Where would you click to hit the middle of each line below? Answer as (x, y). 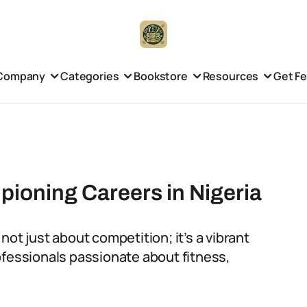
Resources (231, 76)
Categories (89, 76)
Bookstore (161, 76)
